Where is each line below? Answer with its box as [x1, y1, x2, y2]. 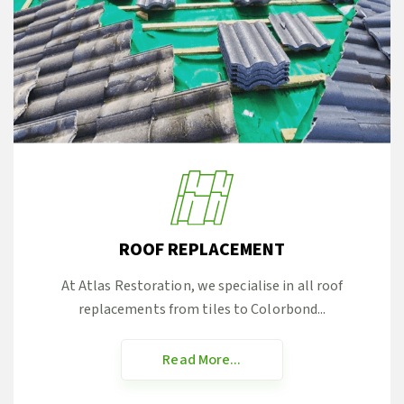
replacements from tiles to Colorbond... [78, 299, 326, 320]
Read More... [162, 350, 242, 371]
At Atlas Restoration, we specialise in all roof [60, 276, 344, 297]
